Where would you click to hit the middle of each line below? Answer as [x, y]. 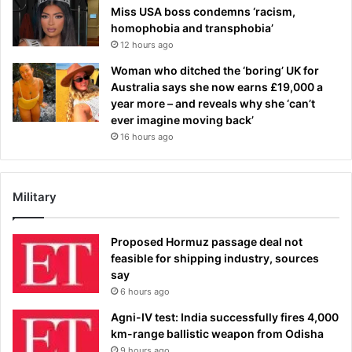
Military [35, 197]
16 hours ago [147, 137]
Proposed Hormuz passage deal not [207, 242]
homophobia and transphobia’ [192, 28]
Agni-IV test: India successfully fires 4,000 [225, 317]
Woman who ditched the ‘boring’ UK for [215, 71]
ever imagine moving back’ [182, 120]
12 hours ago [147, 45]
